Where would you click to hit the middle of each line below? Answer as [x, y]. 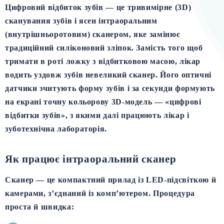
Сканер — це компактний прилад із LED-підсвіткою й [111, 179]
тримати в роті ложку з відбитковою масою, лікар [103, 61]
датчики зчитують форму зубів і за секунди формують [110, 88]
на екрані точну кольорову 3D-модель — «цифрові [103, 101]
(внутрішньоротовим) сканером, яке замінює [93, 34]
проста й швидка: [40, 206]
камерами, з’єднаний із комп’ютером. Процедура [100, 193]
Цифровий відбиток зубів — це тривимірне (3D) [98, 7]
